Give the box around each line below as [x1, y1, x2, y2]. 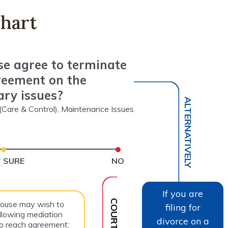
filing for [165, 201, 201, 213]
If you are [162, 187, 203, 199]
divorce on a [156, 215, 209, 227]
